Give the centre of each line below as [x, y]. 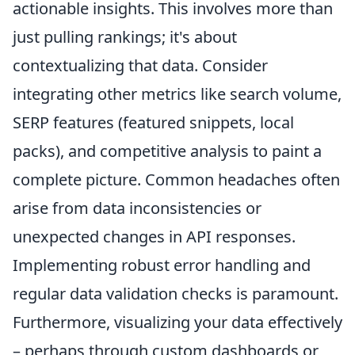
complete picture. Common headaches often [176, 180]
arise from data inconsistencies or [137, 208]
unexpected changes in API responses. [154, 237]
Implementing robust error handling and [162, 265]
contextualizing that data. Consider [140, 66]
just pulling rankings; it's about [125, 37]
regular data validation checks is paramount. [176, 294]
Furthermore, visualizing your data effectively [177, 323]
